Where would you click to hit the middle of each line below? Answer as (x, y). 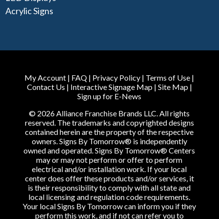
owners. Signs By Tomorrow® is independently (109, 141)
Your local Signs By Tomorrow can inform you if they (109, 206)
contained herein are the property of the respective (109, 132)
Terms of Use (168, 78)
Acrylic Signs (30, 11)
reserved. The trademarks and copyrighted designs (109, 123)
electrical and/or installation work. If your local (109, 169)
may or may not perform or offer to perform (109, 160)
